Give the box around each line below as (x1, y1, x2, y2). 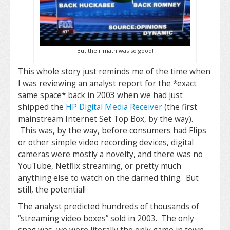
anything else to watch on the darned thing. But (18, 172, 199, 184)
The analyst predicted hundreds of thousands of (18, 201, 199, 213)
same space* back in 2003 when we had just (18, 90, 183, 101)
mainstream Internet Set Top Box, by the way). (18, 113, 193, 125)
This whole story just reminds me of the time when (18, 66, 210, 78)
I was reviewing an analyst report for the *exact (18, 78, 197, 89)
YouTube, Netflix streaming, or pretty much (18, 161, 181, 172)
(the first (162, 102, 197, 113)
